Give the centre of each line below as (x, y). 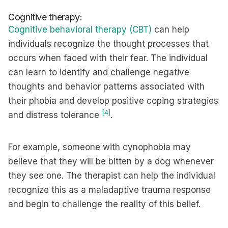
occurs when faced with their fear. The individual (108, 58)
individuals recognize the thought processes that (108, 44)
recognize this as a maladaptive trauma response (109, 190)
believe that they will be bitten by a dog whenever (111, 161)
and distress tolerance (55, 115)
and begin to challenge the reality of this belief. (104, 204)
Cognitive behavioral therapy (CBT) (80, 30)
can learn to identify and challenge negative (99, 72)
